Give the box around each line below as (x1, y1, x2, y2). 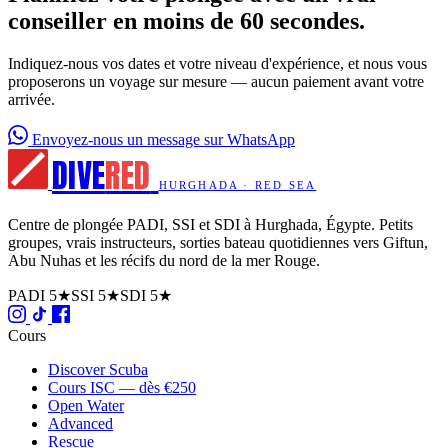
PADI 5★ (8, 286, 71, 304)
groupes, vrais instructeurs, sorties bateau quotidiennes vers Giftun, (8, 233, 428, 251)
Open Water (48, 396, 124, 414)
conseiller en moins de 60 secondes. (8, 8, 365, 35)
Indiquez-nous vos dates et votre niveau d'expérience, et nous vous (8, 54, 427, 72)
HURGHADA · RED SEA (158, 178, 317, 191)
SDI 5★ (120, 286, 172, 304)
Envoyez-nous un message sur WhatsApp (28, 130, 295, 148)
